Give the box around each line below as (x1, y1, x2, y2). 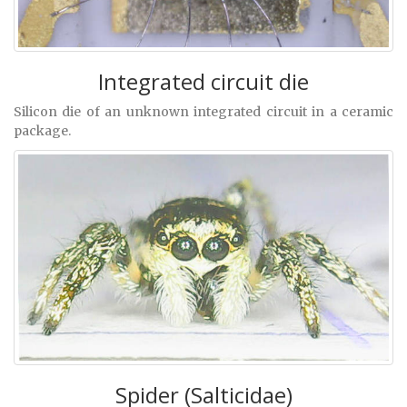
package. (14, 122, 71, 139)
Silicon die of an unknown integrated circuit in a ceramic (14, 103, 393, 120)
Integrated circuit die (98, 65, 309, 96)
